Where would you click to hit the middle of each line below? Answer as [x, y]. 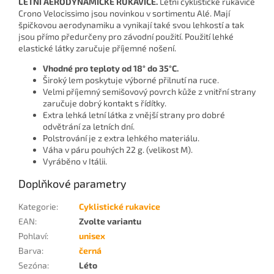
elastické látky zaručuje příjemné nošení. [97, 48]
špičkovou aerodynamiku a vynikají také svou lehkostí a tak [131, 25]
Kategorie [37, 207]
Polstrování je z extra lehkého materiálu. [121, 138]
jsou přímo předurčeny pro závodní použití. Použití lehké [126, 37]
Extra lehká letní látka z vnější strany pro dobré [134, 115]
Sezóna [33, 265]
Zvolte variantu [110, 221]
